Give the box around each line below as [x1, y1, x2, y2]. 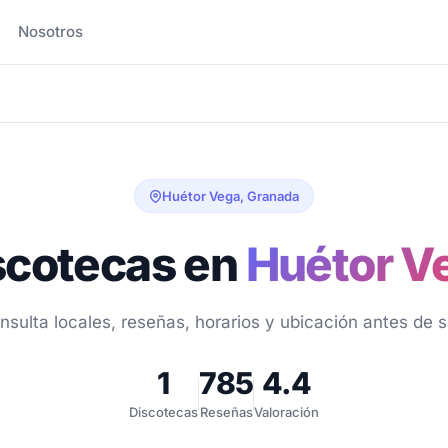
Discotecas [128, 404, 198, 420]
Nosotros [18, 22, 84, 41]
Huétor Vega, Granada [162, 188, 299, 204]
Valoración [254, 404, 320, 420]
